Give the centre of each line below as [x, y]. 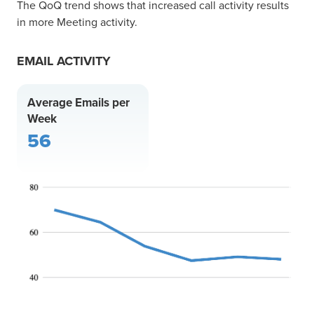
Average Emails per [78, 102]
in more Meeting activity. [77, 21]
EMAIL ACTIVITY [64, 61]
